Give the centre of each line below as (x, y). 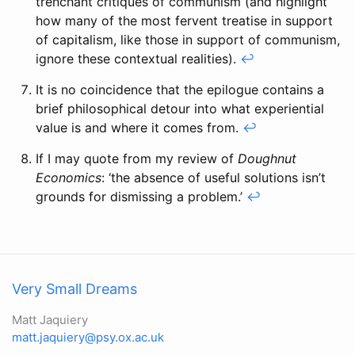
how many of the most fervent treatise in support (184, 21)
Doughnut (267, 159)
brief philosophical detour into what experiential (180, 109)
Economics (69, 178)
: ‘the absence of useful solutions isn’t (214, 178)
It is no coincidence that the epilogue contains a (180, 90)
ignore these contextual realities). (138, 59)
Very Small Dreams (74, 289)
